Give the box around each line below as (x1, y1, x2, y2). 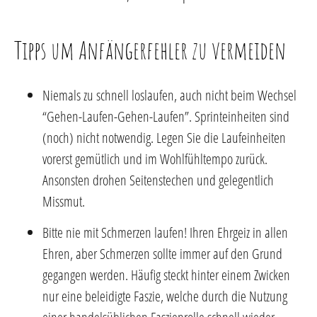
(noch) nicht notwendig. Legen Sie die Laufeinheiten (42, 127, 286, 147)
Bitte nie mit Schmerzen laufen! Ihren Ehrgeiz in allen (42, 222, 288, 242)
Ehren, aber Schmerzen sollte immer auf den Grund (42, 243, 282, 263)
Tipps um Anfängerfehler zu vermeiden (14, 33, 286, 66)
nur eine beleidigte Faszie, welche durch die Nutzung (42, 286, 287, 306)
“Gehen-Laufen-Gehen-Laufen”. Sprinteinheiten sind (42, 106, 289, 126)
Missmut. (42, 191, 85, 211)
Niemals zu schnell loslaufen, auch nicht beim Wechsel (42, 85, 296, 105)
